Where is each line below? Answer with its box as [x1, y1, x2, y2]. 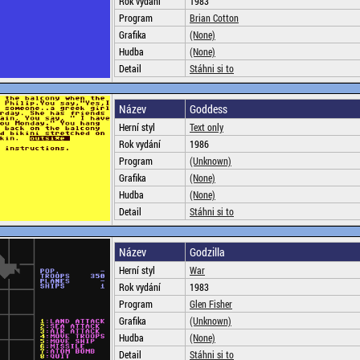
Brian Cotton [190, 11, 239, 24]
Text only [190, 121, 223, 133]
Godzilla [190, 244, 225, 260]
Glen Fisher [190, 297, 232, 310]
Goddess [190, 101, 227, 117]
